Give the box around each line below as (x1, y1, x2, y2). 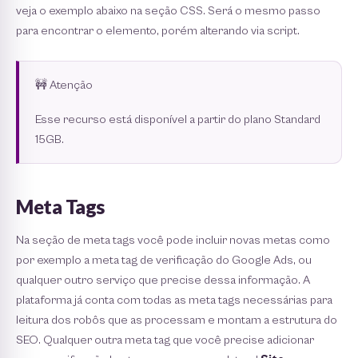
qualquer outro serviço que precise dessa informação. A (16, 273, 310, 288)
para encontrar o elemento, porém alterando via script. (16, 24, 300, 38)
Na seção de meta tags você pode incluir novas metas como (16, 233, 330, 248)
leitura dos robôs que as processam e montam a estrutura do (16, 313, 337, 328)
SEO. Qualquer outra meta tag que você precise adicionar (16, 333, 314, 348)
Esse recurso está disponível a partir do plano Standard (35, 113, 320, 127)
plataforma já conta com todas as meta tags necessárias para (16, 293, 332, 308)
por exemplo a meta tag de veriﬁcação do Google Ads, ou (16, 253, 312, 268)
